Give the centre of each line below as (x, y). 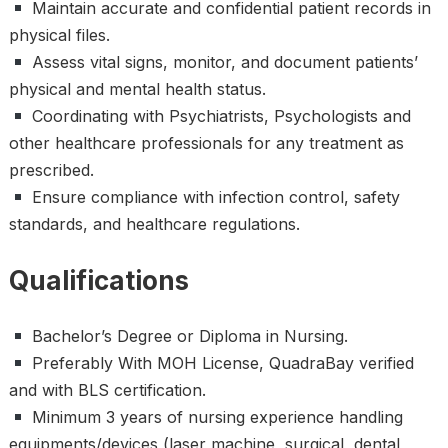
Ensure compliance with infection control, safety (214, 197)
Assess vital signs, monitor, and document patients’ (223, 62)
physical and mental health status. (137, 89)
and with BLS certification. (107, 390)
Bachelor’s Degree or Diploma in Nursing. (188, 336)
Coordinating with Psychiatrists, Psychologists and (219, 116)
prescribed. (51, 170)
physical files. (59, 35)
